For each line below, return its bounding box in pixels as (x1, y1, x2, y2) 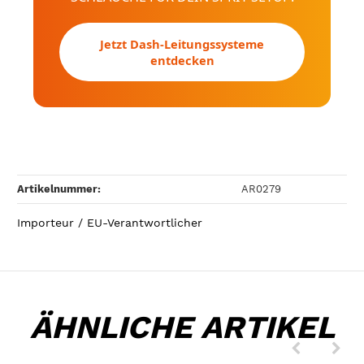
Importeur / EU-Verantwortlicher (17, 216, 202, 230)
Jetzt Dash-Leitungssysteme (100, 35, 264, 52)
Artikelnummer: (17, 182, 101, 195)
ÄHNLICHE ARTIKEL (29, 309, 335, 346)
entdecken (149, 51, 214, 68)
